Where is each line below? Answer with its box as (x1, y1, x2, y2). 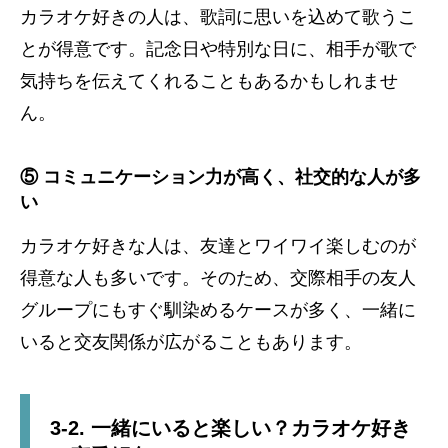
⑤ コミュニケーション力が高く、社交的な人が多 (20, 167, 421, 188)
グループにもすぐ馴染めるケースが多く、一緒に (20, 300, 416, 321)
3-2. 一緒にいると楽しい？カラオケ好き (50, 417, 411, 440)
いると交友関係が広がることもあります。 (20, 332, 362, 353)
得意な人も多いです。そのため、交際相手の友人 (20, 268, 416, 289)
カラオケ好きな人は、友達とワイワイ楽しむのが (20, 236, 416, 257)
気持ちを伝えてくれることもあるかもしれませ (20, 71, 398, 92)
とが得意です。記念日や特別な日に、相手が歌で (20, 39, 416, 60)
